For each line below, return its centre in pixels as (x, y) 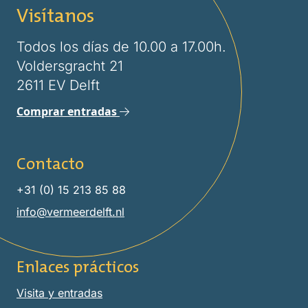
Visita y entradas (59, 293)
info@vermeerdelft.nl (70, 211)
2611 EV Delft (58, 85)
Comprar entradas (68, 111)
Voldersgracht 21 (70, 66)
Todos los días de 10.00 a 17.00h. (121, 46)
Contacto (50, 163)
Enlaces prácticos (78, 266)
